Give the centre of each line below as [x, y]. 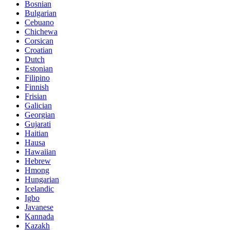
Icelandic [39, 188]
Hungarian [42, 179]
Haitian [36, 133]
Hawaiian [40, 151]
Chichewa [41, 31]
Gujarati [38, 124]
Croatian [39, 50]
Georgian [40, 114]
